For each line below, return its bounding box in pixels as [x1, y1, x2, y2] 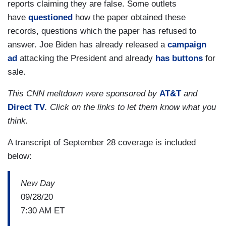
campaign [167, 40, 206, 50]
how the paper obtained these [73, 13, 186, 23]
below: [8, 151, 32, 161]
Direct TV [8, 102, 45, 112]
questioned [28, 13, 73, 23]
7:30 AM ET [21, 205, 65, 215]
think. [8, 116, 28, 126]
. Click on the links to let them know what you [45, 102, 216, 112]
